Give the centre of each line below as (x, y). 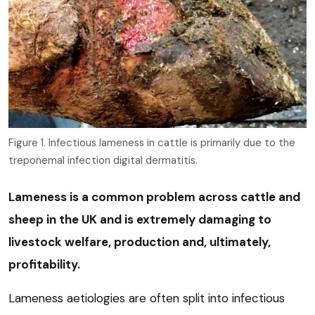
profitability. (44, 264)
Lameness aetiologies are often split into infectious (147, 298)
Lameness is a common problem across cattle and (154, 197)
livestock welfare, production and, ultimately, (140, 242)
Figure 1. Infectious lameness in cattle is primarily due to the (152, 142)
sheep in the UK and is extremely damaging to (140, 219)
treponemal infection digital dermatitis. (103, 160)
